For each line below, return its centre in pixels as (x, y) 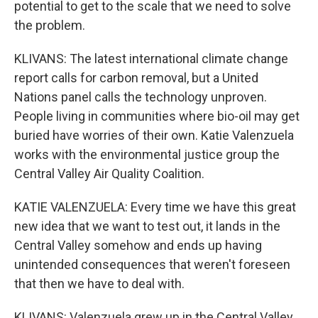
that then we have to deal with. (99, 284)
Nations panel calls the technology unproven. (141, 97)
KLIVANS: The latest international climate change (151, 59)
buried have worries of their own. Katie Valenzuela (154, 135)
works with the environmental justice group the (147, 154)
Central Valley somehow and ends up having (138, 245)
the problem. (50, 25)
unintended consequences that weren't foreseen (152, 264)
